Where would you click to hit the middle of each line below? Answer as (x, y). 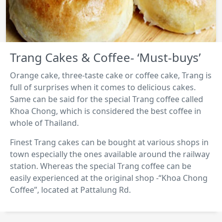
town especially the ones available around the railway (110, 154)
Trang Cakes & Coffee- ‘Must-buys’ (105, 57)
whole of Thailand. (44, 123)
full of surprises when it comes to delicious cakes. (103, 87)
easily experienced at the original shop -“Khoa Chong (109, 178)
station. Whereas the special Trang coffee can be (101, 166)
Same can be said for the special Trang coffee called (107, 99)
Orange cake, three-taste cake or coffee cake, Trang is (111, 75)
